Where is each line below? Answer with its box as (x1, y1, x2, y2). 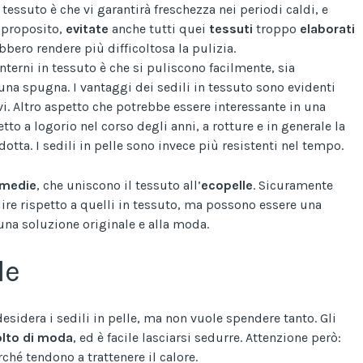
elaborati (300, 20, 355, 36)
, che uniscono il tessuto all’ (36, 177, 201, 193)
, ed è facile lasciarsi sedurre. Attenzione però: (73, 329, 341, 345)
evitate (66, 20, 109, 36)
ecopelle (201, 177, 253, 193)
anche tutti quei (109, 20, 209, 36)
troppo (253, 20, 300, 36)
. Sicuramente (253, 177, 333, 193)
